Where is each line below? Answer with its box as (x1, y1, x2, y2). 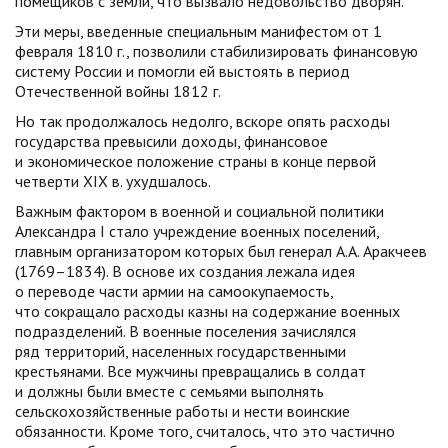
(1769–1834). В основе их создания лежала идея (15, 261, 355, 281)
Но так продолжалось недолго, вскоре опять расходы (15, 111, 390, 131)
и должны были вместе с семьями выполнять (15, 381, 324, 401)
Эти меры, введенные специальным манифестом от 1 (15, 21, 382, 41)
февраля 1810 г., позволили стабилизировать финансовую (15, 41, 418, 61)
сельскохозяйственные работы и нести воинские (15, 401, 350, 421)
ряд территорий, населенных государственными (15, 341, 346, 361)
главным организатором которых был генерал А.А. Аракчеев (15, 241, 427, 261)
